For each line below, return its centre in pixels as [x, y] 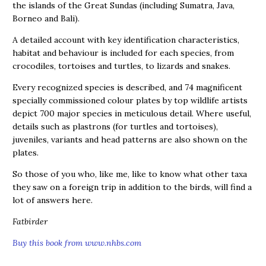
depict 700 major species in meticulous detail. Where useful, [132, 113]
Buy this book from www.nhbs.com [77, 243]
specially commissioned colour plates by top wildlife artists [130, 100]
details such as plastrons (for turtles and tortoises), [115, 126]
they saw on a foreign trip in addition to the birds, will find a [132, 187]
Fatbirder [30, 221]
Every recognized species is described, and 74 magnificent [127, 87]
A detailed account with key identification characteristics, [126, 40]
